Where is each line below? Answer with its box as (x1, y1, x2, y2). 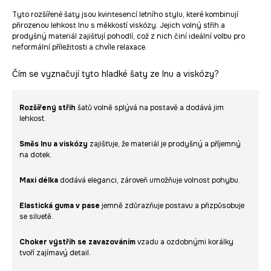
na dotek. (19, 150, 51, 160)
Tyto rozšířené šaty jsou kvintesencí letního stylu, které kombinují (12, 10, 238, 20)
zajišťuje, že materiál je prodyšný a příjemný (88, 139, 241, 149)
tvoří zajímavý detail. (19, 248, 91, 258)
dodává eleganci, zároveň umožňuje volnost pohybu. (58, 175, 240, 186)
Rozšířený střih (19, 103, 76, 113)
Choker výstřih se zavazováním (19, 237, 135, 247)
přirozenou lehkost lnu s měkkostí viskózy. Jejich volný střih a (12, 21, 225, 31)
